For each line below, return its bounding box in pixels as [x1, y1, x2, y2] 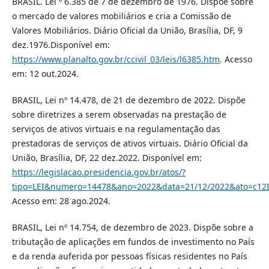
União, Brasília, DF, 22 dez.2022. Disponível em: [11, 152, 202, 164]
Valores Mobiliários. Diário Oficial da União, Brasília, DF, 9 [11, 25, 243, 37]
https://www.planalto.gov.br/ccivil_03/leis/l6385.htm [11, 53, 220, 65]
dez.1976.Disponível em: [11, 39, 110, 51]
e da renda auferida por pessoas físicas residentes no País [11, 250, 247, 262]
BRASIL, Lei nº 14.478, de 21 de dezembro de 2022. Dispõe [11, 94, 246, 106]
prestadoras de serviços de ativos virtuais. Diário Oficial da [11, 138, 248, 150]
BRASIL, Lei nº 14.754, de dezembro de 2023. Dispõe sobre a [11, 222, 253, 234]
